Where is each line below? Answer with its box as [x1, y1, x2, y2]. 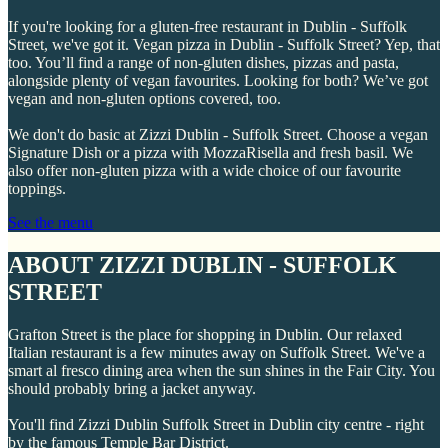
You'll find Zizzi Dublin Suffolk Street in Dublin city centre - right [8, 416, 424, 434]
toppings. [8, 180, 66, 198]
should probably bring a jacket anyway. [8, 380, 256, 398]
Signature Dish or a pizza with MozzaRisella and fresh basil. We [8, 144, 413, 162]
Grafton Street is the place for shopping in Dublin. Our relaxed [8, 326, 402, 344]
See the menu [8, 214, 93, 232]
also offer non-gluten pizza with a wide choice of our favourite [8, 162, 401, 180]
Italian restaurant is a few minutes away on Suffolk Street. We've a [8, 344, 425, 362]
